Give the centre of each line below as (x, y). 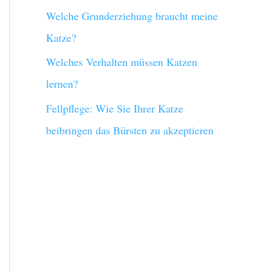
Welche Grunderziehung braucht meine (132, 15)
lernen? (62, 84)
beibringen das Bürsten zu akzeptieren (130, 130)
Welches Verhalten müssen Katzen (122, 62)
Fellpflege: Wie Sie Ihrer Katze (115, 108)
